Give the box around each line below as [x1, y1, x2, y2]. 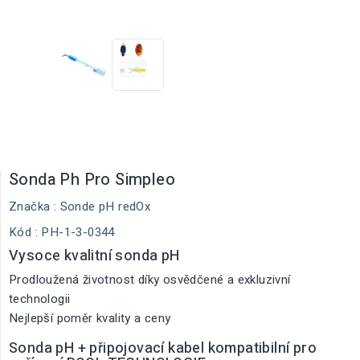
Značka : [9, 198, 57, 215]
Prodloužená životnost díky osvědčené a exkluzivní [9, 271, 291, 288]
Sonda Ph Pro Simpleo [9, 168, 175, 191]
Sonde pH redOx [59, 198, 151, 215]
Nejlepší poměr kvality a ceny [9, 309, 171, 327]
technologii [9, 290, 71, 308]
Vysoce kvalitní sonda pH [9, 245, 180, 267]
